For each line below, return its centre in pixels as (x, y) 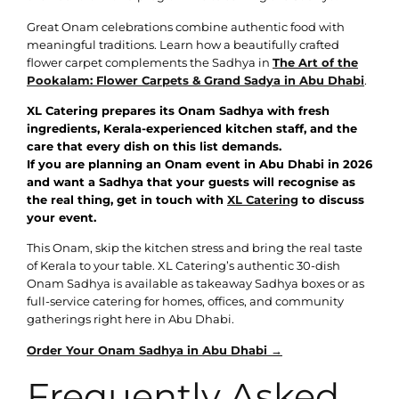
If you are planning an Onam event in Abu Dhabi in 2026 (199, 163)
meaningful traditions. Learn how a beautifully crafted (183, 44)
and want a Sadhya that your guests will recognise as (191, 181)
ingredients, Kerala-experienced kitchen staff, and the (192, 128)
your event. (61, 217)
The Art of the (315, 62)
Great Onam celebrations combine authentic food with (186, 26)
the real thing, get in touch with (127, 199)
